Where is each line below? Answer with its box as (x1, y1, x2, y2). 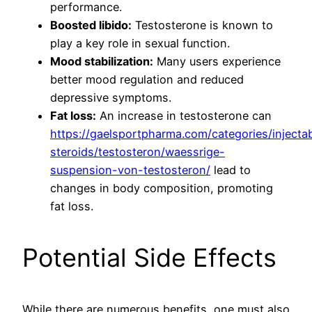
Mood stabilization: (50, 54, 153, 69)
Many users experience (153, 54, 281, 69)
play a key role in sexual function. (50, 36, 230, 51)
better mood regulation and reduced (50, 72, 244, 87)
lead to (210, 163, 251, 178)
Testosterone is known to (132, 18, 273, 33)
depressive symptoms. (50, 91, 171, 105)
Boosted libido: (50, 18, 132, 33)
